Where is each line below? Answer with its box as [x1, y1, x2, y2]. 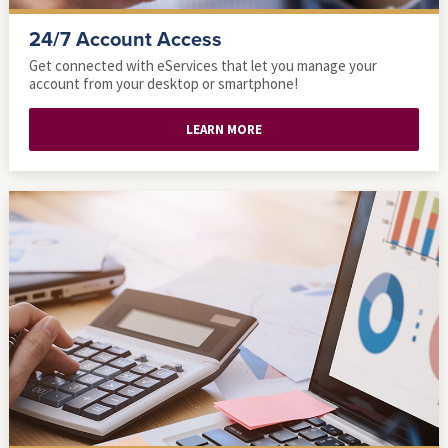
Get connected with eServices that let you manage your [29, 56, 377, 75]
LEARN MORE [186, 121, 262, 138]
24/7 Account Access [29, 28, 222, 52]
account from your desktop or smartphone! [29, 74, 298, 93]
